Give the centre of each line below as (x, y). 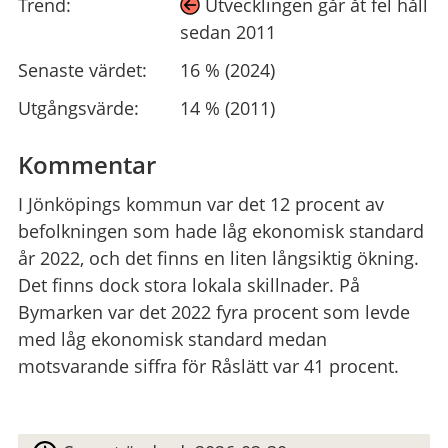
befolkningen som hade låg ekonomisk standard (220, 231)
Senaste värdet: (82, 70)
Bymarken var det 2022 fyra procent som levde (213, 312)
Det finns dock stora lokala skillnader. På (188, 285)
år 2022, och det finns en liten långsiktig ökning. (218, 258)
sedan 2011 (227, 32)
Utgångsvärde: (78, 107)
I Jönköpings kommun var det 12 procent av (200, 204)
